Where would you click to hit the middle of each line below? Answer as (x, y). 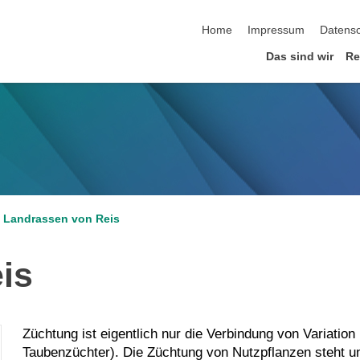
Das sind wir (299, 56)
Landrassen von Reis (61, 219)
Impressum (276, 31)
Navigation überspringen (264, 14)
